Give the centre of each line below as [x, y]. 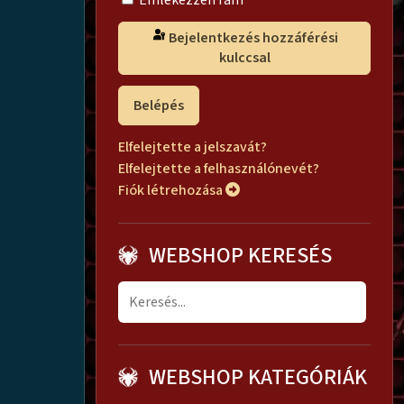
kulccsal [244, 58]
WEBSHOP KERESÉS [240, 255]
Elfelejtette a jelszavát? [193, 147]
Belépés [159, 105]
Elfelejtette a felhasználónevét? [219, 168]
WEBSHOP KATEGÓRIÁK [258, 377]
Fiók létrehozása [172, 190]
